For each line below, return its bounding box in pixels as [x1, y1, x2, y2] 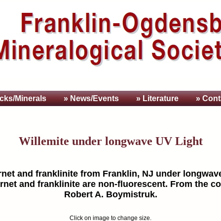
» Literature [136, 94, 179, 103]
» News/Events [64, 94, 119, 103]
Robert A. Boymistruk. [64, 189, 157, 200]
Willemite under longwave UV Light [18, 135, 203, 148]
